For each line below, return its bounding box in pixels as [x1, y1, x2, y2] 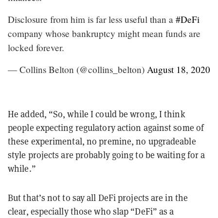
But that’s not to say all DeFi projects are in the [8, 192, 188, 203]
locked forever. [8, 41, 64, 54]
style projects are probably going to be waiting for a [8, 149, 205, 161]
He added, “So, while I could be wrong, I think [8, 108, 185, 120]
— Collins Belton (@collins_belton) [8, 63, 147, 75]
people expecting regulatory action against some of [8, 122, 204, 133]
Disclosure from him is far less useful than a [8, 13, 176, 25]
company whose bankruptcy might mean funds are [8, 27, 200, 39]
